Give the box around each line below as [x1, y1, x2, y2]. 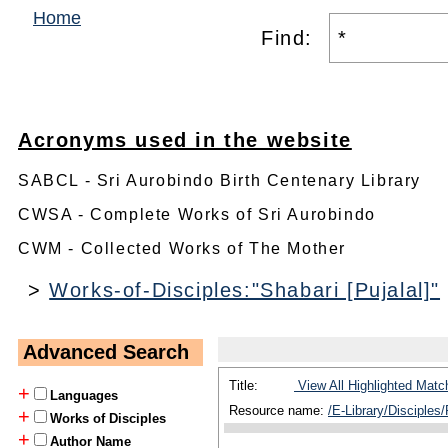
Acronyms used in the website [18, 129, 352, 151]
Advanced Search [23, 340, 189, 363]
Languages [50, 388, 118, 404]
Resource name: [229, 403, 328, 418]
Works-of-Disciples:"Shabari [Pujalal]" [49, 279, 441, 301]
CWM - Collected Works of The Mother [18, 240, 346, 257]
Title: [229, 378, 262, 393]
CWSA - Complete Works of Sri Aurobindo [18, 206, 376, 223]
